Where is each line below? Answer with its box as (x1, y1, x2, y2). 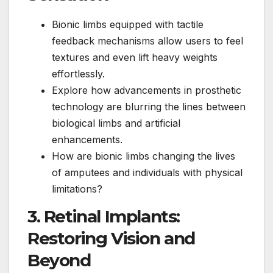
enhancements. (52, 133, 122, 146)
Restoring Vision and (27, 228, 196, 249)
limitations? (52, 183, 102, 196)
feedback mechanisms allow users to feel (52, 35, 243, 48)
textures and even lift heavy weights (52, 51, 218, 64)
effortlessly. (52, 68, 105, 80)
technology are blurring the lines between (52, 101, 246, 113)
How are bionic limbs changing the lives (52, 150, 235, 163)
